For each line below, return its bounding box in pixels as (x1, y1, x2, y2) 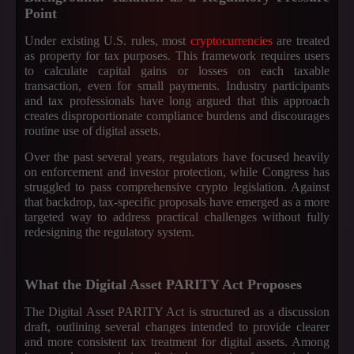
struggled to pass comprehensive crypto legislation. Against (24, 180, 330, 194)
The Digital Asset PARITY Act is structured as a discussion (24, 305, 330, 318)
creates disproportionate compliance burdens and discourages (24, 109, 330, 122)
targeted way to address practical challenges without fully (24, 210, 330, 224)
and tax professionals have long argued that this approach (24, 94, 330, 107)
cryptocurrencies (190, 34, 273, 47)
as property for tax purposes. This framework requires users (24, 49, 330, 62)
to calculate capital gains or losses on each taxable (24, 64, 330, 77)
